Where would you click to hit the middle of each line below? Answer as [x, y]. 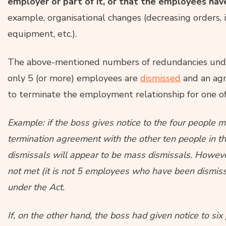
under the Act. [36, 187]
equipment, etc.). [42, 34]
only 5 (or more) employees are [74, 78]
